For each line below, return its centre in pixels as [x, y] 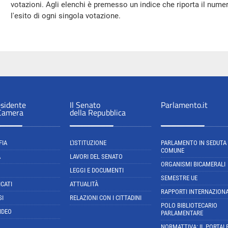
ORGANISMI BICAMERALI [193, 164]
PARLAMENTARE [182, 213]
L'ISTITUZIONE [88, 143]
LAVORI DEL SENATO [96, 156]
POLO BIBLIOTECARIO [189, 205]
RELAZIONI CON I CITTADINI [106, 198]
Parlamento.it [184, 105]
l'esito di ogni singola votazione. [66, 16]
